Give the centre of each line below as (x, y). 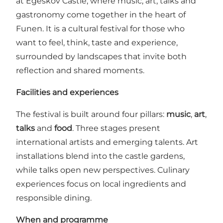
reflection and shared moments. (80, 71)
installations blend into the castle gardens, (100, 156)
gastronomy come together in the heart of (101, 15)
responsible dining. (56, 198)
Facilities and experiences (67, 93)
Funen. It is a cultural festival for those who (100, 29)
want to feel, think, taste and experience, (97, 43)
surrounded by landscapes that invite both (101, 57)
